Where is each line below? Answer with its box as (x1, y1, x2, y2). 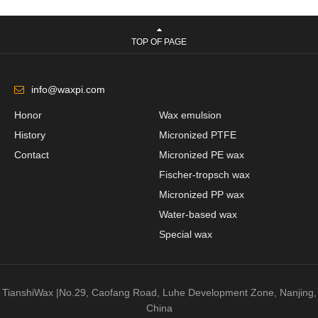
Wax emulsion (159, 109, 221, 121)
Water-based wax (159, 208, 237, 220)
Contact (14, 148, 49, 160)
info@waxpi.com (31, 83, 105, 95)
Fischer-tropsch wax (159, 168, 250, 180)
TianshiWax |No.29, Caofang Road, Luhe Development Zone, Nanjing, (1, 286, 317, 298)
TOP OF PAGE (131, 36, 187, 47)
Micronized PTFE (159, 128, 236, 141)
